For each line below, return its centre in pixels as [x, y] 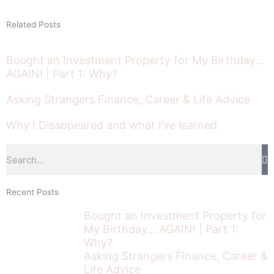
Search [20, 151]
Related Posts [33, 25]
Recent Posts [32, 192]
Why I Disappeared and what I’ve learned [112, 125]
